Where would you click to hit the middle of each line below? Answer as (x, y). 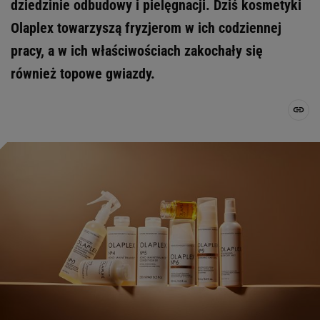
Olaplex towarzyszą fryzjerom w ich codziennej (146, 28)
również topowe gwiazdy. (83, 74)
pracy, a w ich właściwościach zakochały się (137, 51)
